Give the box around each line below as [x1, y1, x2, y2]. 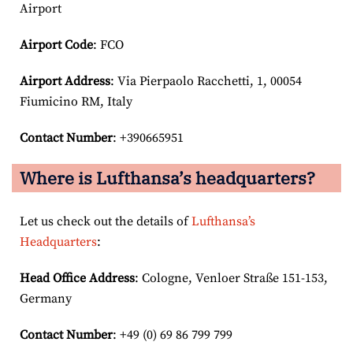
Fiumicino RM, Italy [20, 93, 132, 110]
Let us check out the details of [20, 213, 191, 229]
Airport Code [20, 36, 93, 53]
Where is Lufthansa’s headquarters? [20, 165, 315, 189]
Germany [20, 290, 72, 307]
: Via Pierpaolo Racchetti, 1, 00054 [110, 72, 302, 89]
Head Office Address [20, 269, 135, 286]
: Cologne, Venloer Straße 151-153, [135, 269, 328, 286]
